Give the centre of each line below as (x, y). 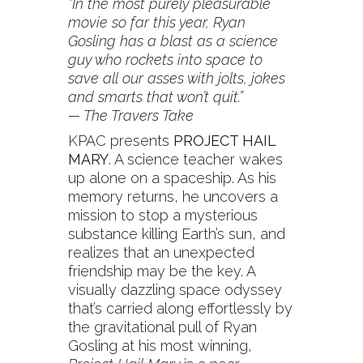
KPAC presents (121, 140)
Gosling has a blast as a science (173, 41)
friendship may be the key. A (162, 271)
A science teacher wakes (199, 159)
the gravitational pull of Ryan (162, 327)
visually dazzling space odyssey (175, 289)
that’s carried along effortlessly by (180, 308)
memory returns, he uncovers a (173, 196)
